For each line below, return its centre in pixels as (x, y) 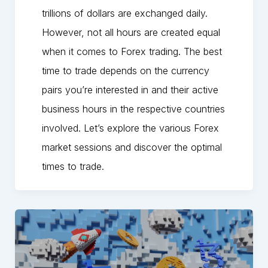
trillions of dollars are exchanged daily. (124, 13)
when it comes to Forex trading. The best (132, 52)
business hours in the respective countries (133, 109)
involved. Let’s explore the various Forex (130, 128)
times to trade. (73, 167)
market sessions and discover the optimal (132, 147)
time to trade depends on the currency (125, 71)
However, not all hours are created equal (131, 33)
